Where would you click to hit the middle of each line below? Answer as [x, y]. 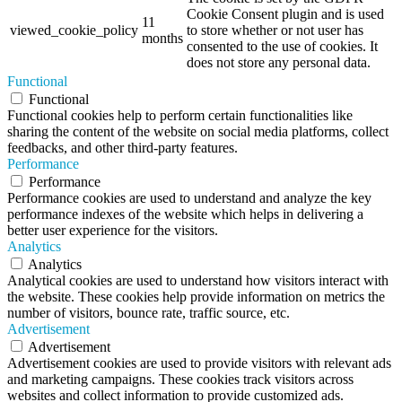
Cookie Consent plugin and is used [285, 14]
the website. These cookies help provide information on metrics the [196, 297]
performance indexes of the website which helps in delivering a [185, 214]
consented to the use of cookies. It [282, 47]
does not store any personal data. [279, 63]
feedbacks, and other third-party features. [122, 148]
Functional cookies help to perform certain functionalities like [180, 116]
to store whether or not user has [275, 31]
